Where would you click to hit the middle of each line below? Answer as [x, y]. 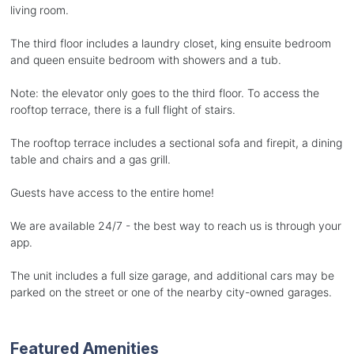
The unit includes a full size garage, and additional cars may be [172, 275]
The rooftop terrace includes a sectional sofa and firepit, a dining [176, 142]
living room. [39, 9]
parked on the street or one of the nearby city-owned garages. [171, 292]
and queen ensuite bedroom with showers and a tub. [145, 59]
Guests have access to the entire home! [112, 192]
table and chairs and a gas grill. [90, 159]
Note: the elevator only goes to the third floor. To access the [164, 92]
